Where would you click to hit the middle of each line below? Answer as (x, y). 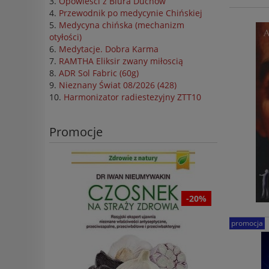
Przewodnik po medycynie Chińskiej (131, 13)
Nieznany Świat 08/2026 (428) (118, 85)
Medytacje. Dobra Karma (109, 49)
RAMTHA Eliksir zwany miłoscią (121, 61)
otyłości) (65, 37)
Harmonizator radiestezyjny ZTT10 (132, 97)
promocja (247, 223)
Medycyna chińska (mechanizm (122, 25)
